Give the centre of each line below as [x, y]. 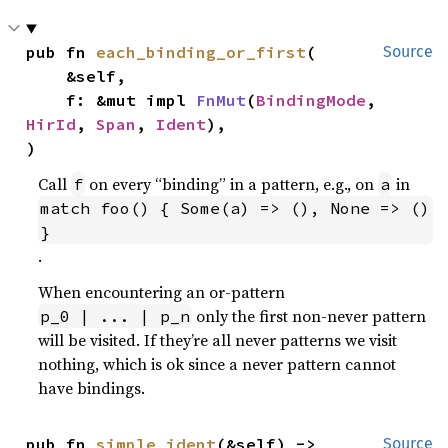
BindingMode [311, 100]
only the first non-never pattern [309, 316]
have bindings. [92, 388]
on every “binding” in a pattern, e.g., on [232, 184]
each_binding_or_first [201, 52]
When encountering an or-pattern [162, 292]
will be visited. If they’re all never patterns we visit [218, 340]
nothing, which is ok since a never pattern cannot [217, 364]
